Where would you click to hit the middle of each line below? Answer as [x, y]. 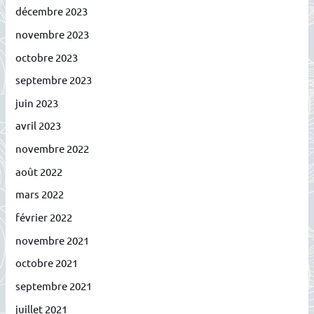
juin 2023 [37, 102]
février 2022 [44, 217]
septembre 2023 [54, 80]
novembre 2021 [53, 240]
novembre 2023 [53, 34]
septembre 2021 [54, 285]
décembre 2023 [52, 11]
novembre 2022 [53, 149]
